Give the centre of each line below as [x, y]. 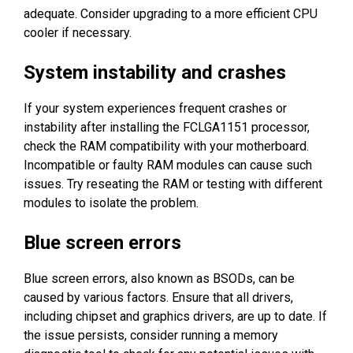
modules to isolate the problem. [111, 203]
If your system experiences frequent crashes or [155, 108]
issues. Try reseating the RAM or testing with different [173, 184]
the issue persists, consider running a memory [151, 335]
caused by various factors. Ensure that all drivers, [158, 297]
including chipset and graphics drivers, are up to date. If [175, 316]
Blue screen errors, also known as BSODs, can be [159, 278]
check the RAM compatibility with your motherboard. [166, 146]
